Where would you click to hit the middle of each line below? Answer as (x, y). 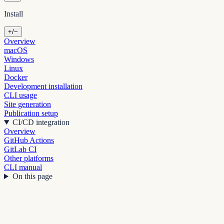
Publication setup (31, 113)
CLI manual (23, 167)
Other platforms (29, 158)
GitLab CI (20, 149)
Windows (19, 59)
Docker (16, 77)
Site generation (27, 104)
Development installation (43, 86)
